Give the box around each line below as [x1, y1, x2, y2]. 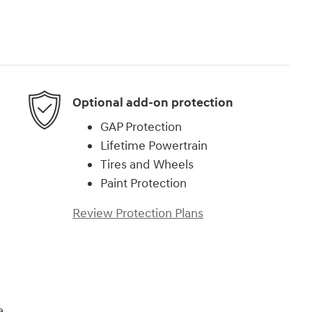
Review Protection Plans [72, 205, 203, 222]
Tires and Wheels [100, 157, 194, 173]
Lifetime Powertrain [100, 138, 208, 155]
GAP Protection [100, 119, 182, 136]
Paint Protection [100, 175, 187, 192]
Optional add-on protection [72, 94, 233, 111]
